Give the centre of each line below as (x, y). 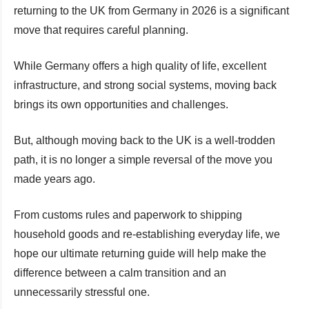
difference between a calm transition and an (120, 272)
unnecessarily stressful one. (82, 292)
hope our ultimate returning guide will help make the (140, 253)
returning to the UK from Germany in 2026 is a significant (151, 10)
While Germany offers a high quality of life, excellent (140, 66)
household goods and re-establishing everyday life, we (147, 234)
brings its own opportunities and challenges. (121, 104)
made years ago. (54, 179)
